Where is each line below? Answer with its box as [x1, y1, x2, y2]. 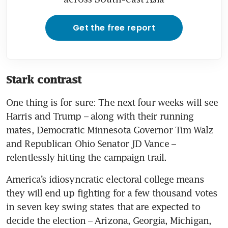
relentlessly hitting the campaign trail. [6, 151, 167, 163]
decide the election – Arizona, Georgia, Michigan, [6, 214, 211, 226]
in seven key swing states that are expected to [6, 201, 200, 212]
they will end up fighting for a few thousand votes [6, 187, 218, 198]
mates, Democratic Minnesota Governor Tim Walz [6, 124, 214, 135]
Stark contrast [6, 73, 82, 85]
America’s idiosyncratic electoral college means [6, 173, 204, 185]
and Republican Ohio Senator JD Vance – [6, 137, 176, 149]
